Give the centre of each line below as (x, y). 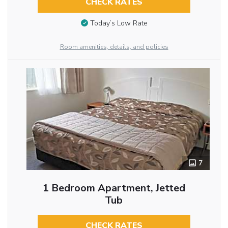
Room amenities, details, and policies (114, 47)
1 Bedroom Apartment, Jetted (114, 188)
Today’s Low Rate (119, 23)
